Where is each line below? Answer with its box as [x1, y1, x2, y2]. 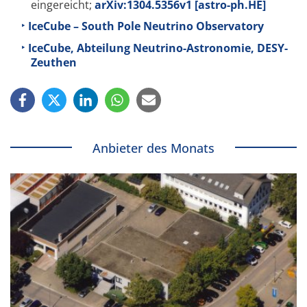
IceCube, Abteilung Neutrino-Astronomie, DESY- [28, 40, 288, 56]
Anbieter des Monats [93, 139, 214, 156]
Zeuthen [31, 54, 77, 70]
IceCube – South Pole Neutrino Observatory [28, 19, 264, 34]
